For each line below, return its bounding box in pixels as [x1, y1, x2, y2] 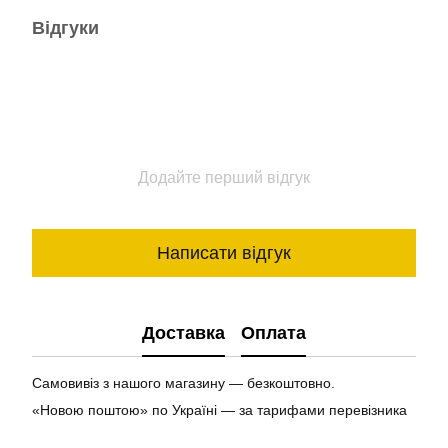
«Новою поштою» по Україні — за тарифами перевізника [32, 402, 407, 418]
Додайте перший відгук [138, 169, 310, 186]
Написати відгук [157, 242, 291, 263]
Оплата [241, 322, 306, 343]
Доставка [142, 322, 225, 343]
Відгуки [32, 18, 99, 38]
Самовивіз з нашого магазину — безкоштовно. [32, 375, 335, 391]
